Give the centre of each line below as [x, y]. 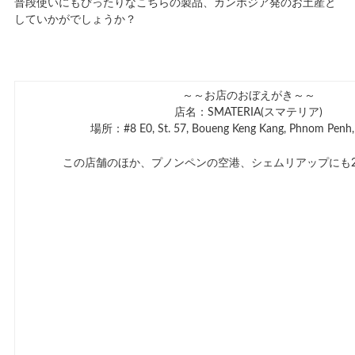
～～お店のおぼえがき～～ [248, 95]
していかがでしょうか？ [75, 20]
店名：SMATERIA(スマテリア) [249, 112]
